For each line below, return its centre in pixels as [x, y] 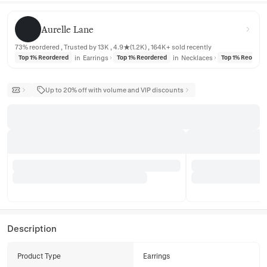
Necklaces [197, 57]
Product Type [39, 256]
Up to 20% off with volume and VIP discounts [114, 90]
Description [32, 228]
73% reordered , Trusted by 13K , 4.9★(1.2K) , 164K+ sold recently [113, 47]
